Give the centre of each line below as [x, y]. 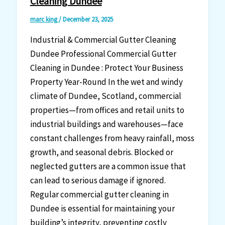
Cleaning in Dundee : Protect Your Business [106, 68]
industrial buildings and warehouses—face [106, 124]
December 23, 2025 [88, 19]
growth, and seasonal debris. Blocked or [101, 152]
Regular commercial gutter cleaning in [99, 194]
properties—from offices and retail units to [107, 110]
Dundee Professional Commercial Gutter [103, 53]
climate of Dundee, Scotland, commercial [105, 96]
